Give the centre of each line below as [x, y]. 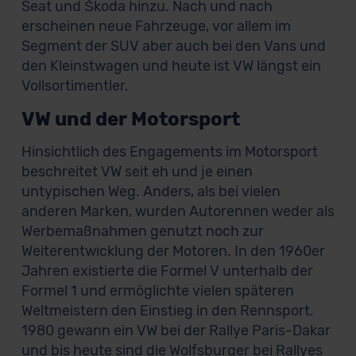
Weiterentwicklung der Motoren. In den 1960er [173, 251]
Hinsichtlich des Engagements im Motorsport [169, 152]
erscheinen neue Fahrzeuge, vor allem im [156, 26]
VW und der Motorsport [130, 119]
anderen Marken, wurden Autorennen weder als [178, 211]
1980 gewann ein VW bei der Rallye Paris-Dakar [176, 331]
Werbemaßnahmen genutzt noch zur [142, 231]
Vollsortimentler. [75, 86]
